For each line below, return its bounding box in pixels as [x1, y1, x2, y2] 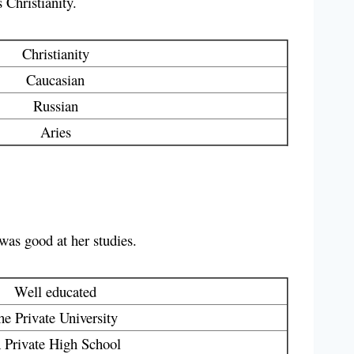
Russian [32, 96, 78, 116]
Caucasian [26, 70, 85, 90]
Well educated [14, 281, 96, 302]
